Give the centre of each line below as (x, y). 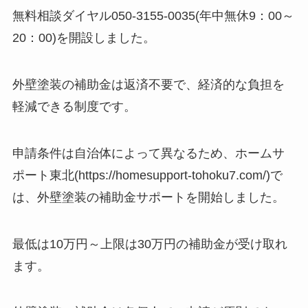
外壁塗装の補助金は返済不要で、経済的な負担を (148, 84)
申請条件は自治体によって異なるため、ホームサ (148, 153)
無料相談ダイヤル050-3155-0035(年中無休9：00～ (153, 16)
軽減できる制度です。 (74, 106)
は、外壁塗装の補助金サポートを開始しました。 (148, 197)
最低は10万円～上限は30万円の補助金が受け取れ (150, 244)
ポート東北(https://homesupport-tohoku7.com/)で (147, 175)
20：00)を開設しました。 (84, 38)
